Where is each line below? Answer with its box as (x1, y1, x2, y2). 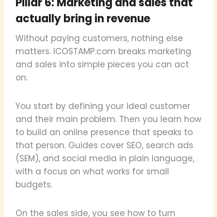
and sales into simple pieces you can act (15, 58, 189, 70)
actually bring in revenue (15, 11, 150, 26)
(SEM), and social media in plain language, (15, 152, 194, 164)
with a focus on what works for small (15, 165, 169, 177)
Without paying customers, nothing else (15, 32, 183, 44)
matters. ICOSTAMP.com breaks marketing (15, 45, 191, 57)
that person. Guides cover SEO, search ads (15, 139, 193, 151)
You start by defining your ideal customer (15, 100, 190, 112)
